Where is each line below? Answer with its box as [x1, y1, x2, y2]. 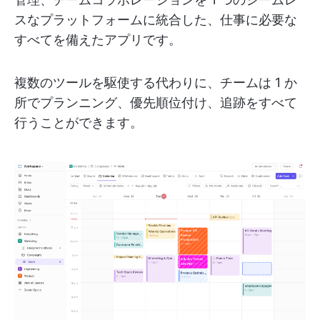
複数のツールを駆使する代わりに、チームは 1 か [14, 75, 297, 90]
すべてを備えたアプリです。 [14, 32, 181, 47]
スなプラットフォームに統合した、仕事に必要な [14, 12, 297, 27]
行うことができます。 [14, 115, 143, 130]
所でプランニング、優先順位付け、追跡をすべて [14, 95, 297, 110]
